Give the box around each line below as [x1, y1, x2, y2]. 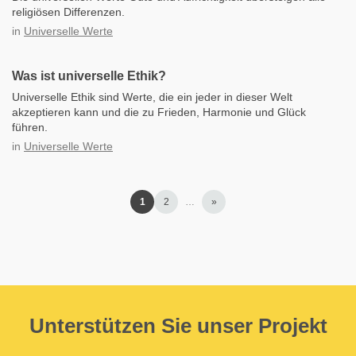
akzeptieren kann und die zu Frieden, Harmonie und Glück [12, 106, 306, 118]
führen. [12, 121, 48, 133]
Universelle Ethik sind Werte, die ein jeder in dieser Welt [12, 91, 292, 103]
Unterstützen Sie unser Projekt [29, 314, 327, 338]
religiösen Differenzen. [12, 6, 125, 18]
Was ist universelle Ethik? [12, 69, 166, 83]
